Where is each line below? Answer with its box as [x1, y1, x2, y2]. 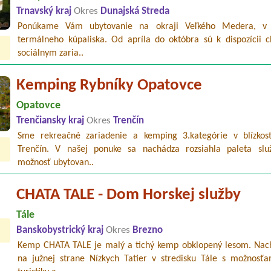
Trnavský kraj [16, 7, 74, 17]
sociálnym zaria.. [18, 48, 84, 59]
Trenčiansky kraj [16, 116, 87, 126]
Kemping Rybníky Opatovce [16, 77, 203, 94]
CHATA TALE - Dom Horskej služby [16, 187, 241, 204]
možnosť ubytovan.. [18, 158, 94, 168]
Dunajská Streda [100, 7, 170, 17]
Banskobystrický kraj [16, 226, 106, 236]
